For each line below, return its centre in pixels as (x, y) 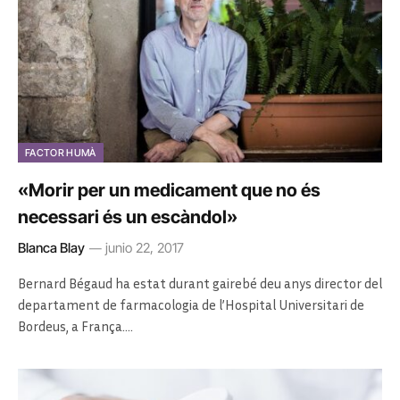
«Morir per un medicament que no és (169, 190)
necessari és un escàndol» (128, 217)
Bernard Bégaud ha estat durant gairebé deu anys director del (200, 283)
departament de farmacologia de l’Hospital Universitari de (191, 304)
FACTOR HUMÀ (61, 152)
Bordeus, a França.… (75, 325)
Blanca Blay (51, 247)
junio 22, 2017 (145, 247)
